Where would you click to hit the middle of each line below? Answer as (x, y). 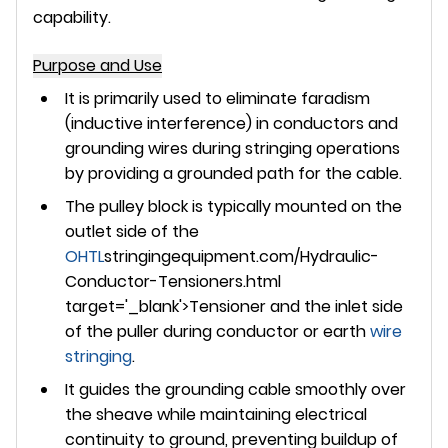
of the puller (112, 331)
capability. (72, 17)
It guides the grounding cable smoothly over (235, 389)
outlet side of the (132, 231)
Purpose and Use (97, 65)
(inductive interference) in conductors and (231, 123)
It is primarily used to (145, 98)
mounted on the (338, 206)
